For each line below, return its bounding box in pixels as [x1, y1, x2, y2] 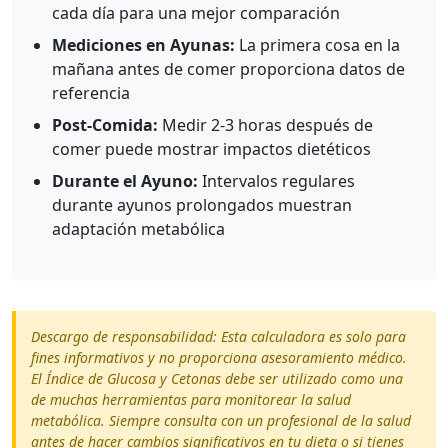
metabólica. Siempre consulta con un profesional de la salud [31, 411, 411, 430]
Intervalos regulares [198, 170, 355, 192]
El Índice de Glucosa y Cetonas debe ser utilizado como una [31, 369, 403, 388]
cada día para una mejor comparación [52, 2, 340, 24]
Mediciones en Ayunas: [52, 34, 235, 56]
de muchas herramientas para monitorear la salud [31, 390, 351, 409]
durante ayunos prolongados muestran [52, 194, 352, 216]
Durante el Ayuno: [52, 170, 198, 192]
